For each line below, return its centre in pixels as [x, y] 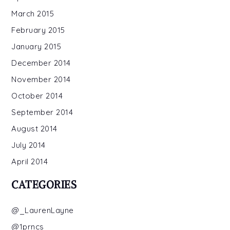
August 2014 [34, 128]
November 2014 [41, 79]
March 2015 [33, 13]
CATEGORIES [44, 184]
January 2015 [36, 46]
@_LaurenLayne [43, 210]
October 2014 [37, 95]
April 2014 [30, 161]
